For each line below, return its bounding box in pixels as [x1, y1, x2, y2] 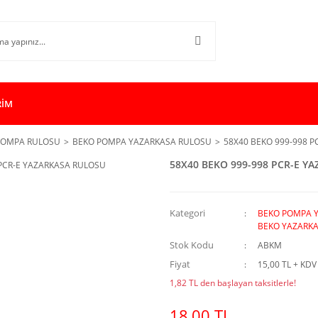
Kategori [170, 207, 205, 219]
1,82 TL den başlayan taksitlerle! [170, 277, 296, 289]
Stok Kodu [170, 238, 214, 251]
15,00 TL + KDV [258, 258, 317, 270]
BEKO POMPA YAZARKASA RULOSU [72, 136, 212, 148]
